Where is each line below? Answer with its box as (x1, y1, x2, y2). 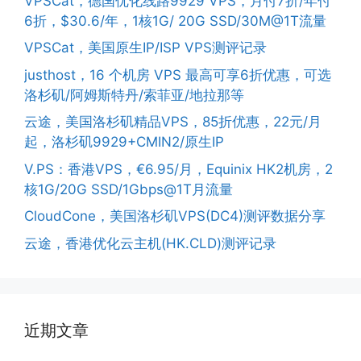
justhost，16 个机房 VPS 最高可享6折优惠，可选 (24, 66, 331, 83)
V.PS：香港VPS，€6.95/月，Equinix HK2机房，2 (24, 160, 333, 177)
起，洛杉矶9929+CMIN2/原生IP (24, 134, 224, 151)
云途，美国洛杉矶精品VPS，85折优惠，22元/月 (24, 114, 322, 131)
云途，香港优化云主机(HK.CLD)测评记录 (24, 234, 276, 251)
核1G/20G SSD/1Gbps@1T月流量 (24, 180, 233, 197)
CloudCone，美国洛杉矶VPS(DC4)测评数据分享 (24, 208, 326, 225)
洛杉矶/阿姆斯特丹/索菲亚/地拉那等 (24, 86, 244, 103)
